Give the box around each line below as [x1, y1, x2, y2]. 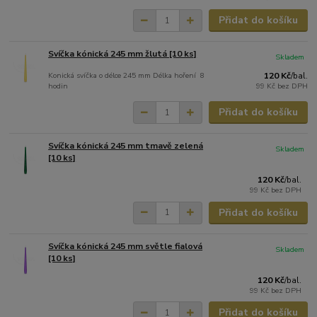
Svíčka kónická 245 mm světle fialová [48, 240, 203, 252]
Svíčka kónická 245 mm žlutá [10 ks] [48, 48, 197, 60]
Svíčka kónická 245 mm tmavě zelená [48, 139, 204, 151]
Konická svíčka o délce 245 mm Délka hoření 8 [48, 70, 205, 81]
